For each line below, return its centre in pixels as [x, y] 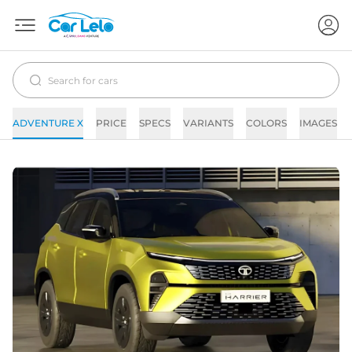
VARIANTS [208, 123]
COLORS [266, 123]
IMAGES [318, 123]
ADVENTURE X [48, 123]
